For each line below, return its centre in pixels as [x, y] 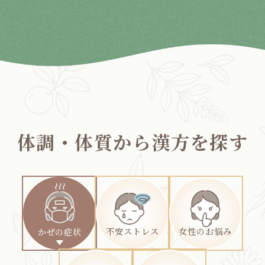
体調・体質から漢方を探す [132, 142]
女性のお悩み [205, 231]
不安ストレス [132, 231]
